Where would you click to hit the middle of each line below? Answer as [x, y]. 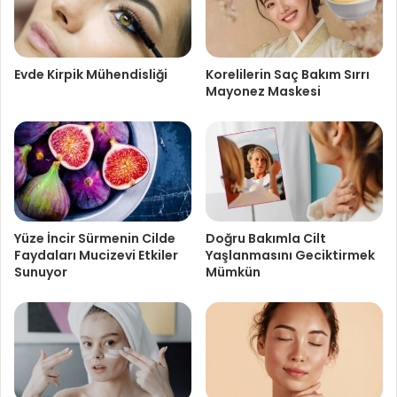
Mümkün [233, 272]
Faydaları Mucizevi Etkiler [96, 256]
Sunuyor [41, 272]
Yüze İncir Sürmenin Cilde [95, 239]
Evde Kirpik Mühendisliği [91, 75]
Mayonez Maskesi [263, 92]
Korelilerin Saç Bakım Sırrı [288, 75]
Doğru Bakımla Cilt [266, 239]
